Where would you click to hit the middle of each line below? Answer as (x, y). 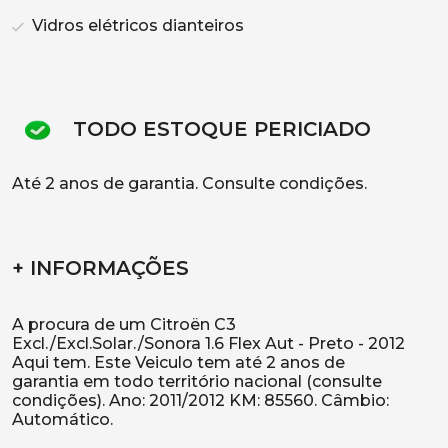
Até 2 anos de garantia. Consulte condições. (189, 183)
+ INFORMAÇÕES (100, 268)
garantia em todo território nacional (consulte (197, 381)
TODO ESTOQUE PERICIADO (219, 129)
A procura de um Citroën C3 (124, 324)
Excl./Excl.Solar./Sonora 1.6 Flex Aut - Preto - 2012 (208, 343)
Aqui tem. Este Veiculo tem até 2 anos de (178, 362)
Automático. (62, 419)
